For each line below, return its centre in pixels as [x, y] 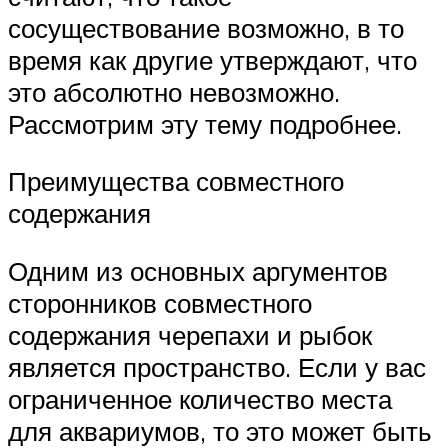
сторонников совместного [160, 302]
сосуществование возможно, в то [206, 27]
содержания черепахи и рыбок [190, 334]
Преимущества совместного [176, 181]
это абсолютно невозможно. [174, 91]
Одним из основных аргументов [198, 270]
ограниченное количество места [200, 398]
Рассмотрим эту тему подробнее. [205, 123]
